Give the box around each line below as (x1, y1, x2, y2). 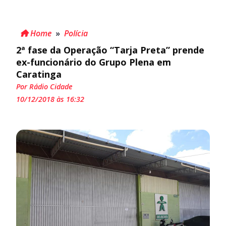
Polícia (64, 27, 88, 39)
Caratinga (16, 68, 62, 80)
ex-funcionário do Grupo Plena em (16, 55, 171, 68)
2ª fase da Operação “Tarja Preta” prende (16, 43, 204, 56)
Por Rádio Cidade (16, 81, 73, 91)
